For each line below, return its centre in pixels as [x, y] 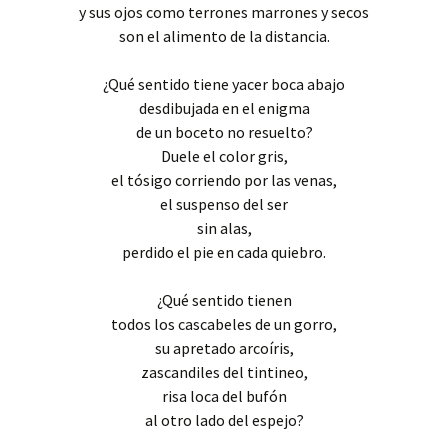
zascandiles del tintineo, [224, 372]
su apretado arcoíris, [224, 348]
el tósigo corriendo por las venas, [224, 180]
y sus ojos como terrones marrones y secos [224, 12]
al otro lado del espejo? [224, 420]
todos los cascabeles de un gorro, [224, 324]
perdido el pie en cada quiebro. [224, 252]
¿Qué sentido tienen [224, 300]
